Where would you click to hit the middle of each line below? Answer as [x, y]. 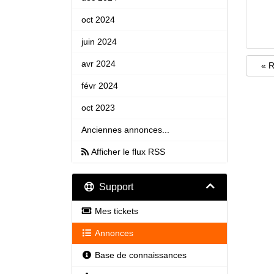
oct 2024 [98, 20]
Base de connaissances [140, 255]
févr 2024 [100, 86]
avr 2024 [98, 64]
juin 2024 [99, 42]
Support [114, 187]
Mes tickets [116, 211]
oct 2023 [98, 108]
